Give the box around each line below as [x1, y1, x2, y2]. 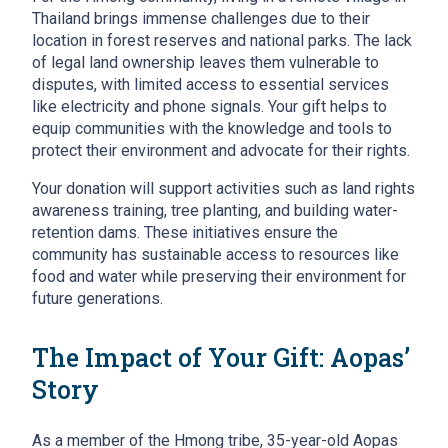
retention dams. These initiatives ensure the [32, 222, 338, 242]
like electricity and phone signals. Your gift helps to [32, 96, 387, 116]
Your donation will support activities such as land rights [32, 178, 415, 198]
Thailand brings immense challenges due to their [32, 8, 370, 28]
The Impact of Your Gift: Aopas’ [32, 340, 410, 374]
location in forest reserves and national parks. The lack [32, 30, 412, 50]
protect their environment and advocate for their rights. [32, 140, 410, 160]
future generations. [32, 288, 163, 308]
